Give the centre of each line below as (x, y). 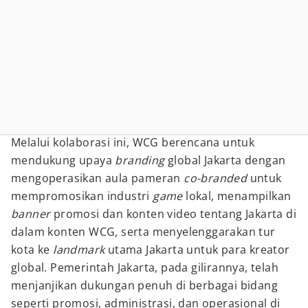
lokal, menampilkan (237, 196)
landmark (79, 250)
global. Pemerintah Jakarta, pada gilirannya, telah (145, 267)
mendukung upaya (63, 160)
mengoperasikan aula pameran (98, 178)
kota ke (32, 250)
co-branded (216, 178)
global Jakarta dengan (225, 160)
